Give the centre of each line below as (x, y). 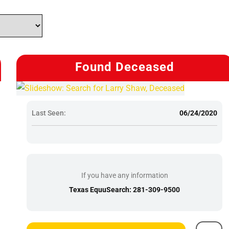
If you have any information (124, 175)
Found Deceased (124, 67)
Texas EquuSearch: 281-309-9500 (125, 189)
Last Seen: (49, 113)
